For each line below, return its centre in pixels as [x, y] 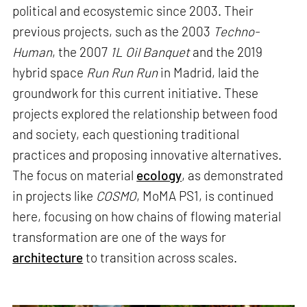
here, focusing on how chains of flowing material [147, 217]
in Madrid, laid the [209, 73]
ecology [159, 175]
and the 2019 [226, 52]
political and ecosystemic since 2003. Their [133, 11]
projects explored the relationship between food [145, 114]
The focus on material [75, 175]
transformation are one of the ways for [120, 237]
